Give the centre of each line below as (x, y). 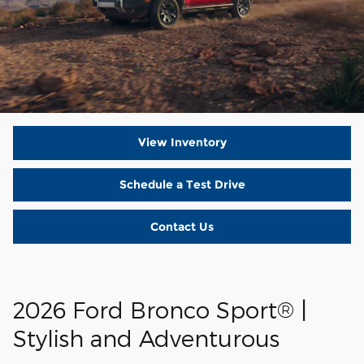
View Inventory (182, 143)
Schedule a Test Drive (182, 185)
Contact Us (182, 226)
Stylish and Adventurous (146, 337)
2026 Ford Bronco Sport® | (160, 309)
